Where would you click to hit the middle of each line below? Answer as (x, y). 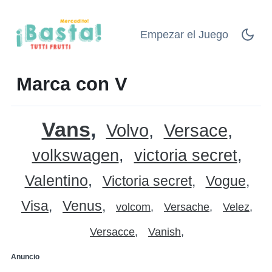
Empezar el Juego (184, 34)
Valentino (56, 180)
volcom (133, 207)
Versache (187, 207)
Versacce (112, 232)
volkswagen (75, 155)
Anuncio (25, 257)
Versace (195, 130)
